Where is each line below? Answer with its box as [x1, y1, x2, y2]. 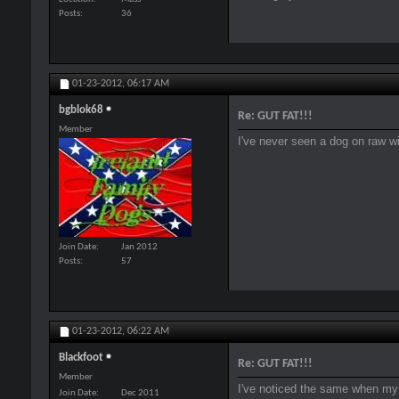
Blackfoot [59, 352, 103, 364]
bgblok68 [59, 103, 103, 116]
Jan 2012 [121, 242, 158, 253]
